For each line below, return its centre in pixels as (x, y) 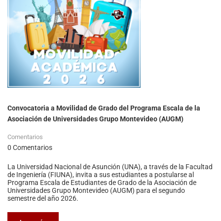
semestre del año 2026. (43, 199)
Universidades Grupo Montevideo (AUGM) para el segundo (96, 191)
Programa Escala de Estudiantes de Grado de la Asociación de (102, 183)
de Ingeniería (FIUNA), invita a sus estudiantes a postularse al (101, 175)
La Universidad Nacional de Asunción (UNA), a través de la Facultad (110, 167)
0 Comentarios (30, 148)
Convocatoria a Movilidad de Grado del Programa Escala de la (104, 108)
